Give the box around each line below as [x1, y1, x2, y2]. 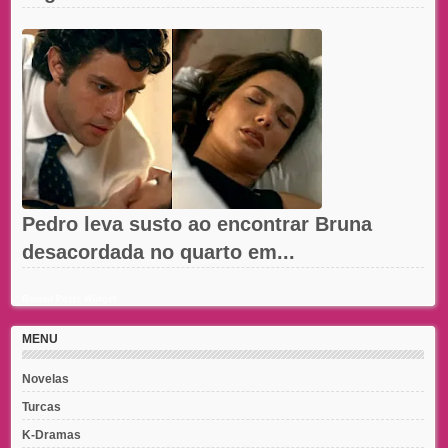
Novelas [22, 371, 69, 386]
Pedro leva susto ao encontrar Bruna [22, 212, 372, 235]
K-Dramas [22, 427, 81, 442]
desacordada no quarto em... [22, 240, 295, 263]
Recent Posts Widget [22, 293, 116, 304]
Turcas [22, 399, 61, 414]
